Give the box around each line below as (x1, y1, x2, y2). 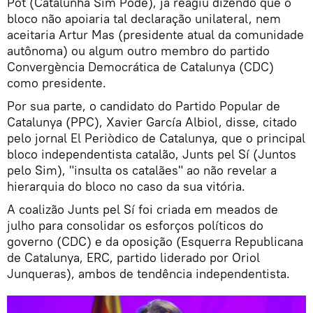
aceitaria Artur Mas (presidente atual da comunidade (7, 26, 304, 43)
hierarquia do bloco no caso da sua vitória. (7, 177, 245, 194)
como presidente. (7, 74, 106, 91)
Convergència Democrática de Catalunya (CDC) (7, 58, 274, 75)
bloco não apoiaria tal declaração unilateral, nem (7, 10, 281, 27)
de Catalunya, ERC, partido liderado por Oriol (7, 249, 260, 265)
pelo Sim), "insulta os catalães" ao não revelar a (7, 161, 277, 178)
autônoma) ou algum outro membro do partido (7, 42, 270, 59)
